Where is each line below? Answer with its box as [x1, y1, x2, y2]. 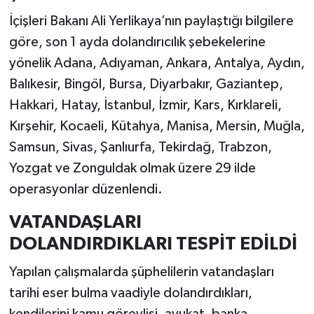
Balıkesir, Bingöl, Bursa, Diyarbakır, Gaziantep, [8, 77, 283, 92]
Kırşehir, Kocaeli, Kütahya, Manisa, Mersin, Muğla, [8, 119, 305, 134]
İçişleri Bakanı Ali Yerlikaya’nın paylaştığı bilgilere [8, 14, 294, 29]
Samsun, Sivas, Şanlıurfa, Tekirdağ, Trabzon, [8, 140, 272, 155]
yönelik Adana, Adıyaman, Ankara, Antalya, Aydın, [8, 56, 305, 71]
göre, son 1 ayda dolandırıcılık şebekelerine [8, 35, 266, 50]
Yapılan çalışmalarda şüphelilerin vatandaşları [8, 264, 274, 279]
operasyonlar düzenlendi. [8, 182, 163, 197]
